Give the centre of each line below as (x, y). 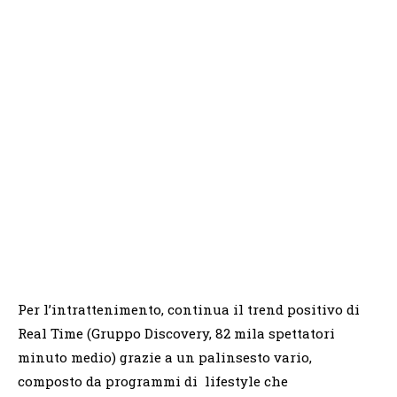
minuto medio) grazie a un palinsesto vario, (165, 357)
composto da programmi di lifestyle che (153, 381)
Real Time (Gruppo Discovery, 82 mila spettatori (176, 333)
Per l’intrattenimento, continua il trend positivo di (189, 309)
